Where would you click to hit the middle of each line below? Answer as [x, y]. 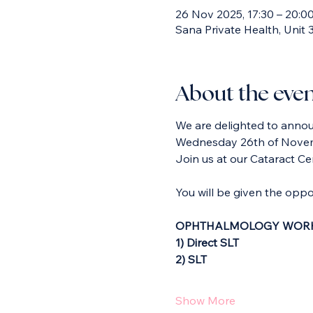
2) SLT [191, 260]
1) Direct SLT [207, 243]
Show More [205, 301]
